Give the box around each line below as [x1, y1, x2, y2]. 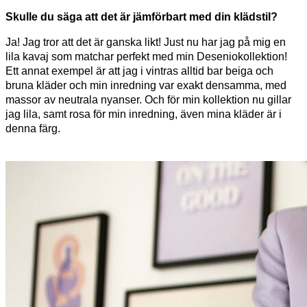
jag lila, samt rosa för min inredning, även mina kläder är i [5, 108, 282, 120]
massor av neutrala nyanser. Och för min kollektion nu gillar [5, 93, 291, 106]
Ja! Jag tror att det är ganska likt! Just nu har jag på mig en [5, 36, 286, 48]
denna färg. [5, 122, 60, 134]
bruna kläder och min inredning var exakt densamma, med [5, 79, 286, 91]
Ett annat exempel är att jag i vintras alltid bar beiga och [5, 64, 273, 77]
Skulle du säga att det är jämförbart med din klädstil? [5, 10, 278, 23]
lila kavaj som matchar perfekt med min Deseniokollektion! [5, 50, 287, 62]
